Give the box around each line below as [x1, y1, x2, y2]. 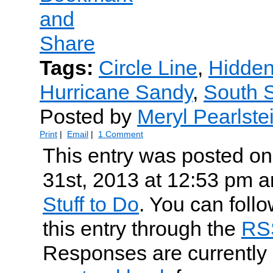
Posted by [40, 105, 137, 128]
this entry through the [43, 217, 241, 240]
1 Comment [98, 129, 143, 139]
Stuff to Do [43, 193, 139, 216]
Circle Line [99, 56, 197, 79]
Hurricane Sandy [40, 80, 193, 104]
